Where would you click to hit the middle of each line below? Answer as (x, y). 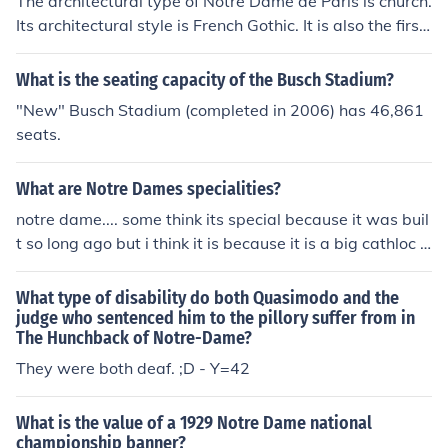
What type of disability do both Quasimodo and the (207, 298)
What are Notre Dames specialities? (148, 189)
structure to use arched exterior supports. (170, 49)
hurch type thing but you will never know (166, 267)
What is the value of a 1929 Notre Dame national (194, 423)
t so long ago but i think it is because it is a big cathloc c (222, 243)
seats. (38, 134)
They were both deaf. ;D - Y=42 (133, 368)
